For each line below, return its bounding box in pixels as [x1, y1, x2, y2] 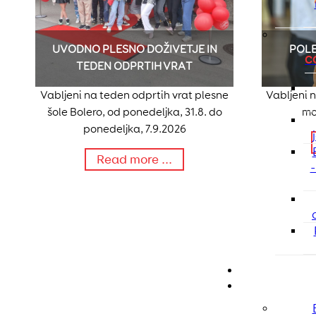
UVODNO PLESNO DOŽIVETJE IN [51, 42, 217, 56]
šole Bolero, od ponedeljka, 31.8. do [47, 105, 222, 119]
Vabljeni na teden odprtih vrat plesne [40, 88, 229, 102]
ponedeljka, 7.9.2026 [83, 122, 186, 136]
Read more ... [97, 152, 172, 168]
